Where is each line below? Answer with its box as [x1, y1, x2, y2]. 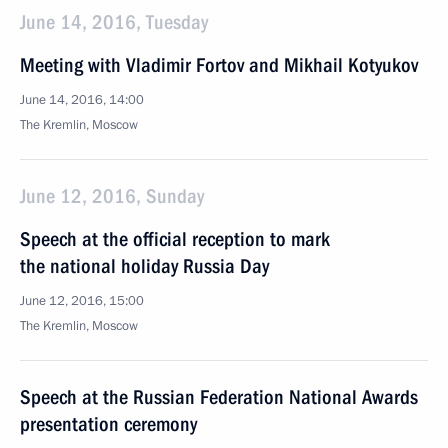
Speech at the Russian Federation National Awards [20, 385, 418, 409]
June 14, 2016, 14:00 [20, 91, 144, 109]
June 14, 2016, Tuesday [20, 10, 208, 34]
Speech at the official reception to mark [20, 227, 330, 251]
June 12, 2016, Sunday [20, 184, 204, 208]
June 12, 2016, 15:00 [20, 292, 144, 310]
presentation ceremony [20, 412, 197, 436]
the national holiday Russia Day [20, 254, 269, 278]
